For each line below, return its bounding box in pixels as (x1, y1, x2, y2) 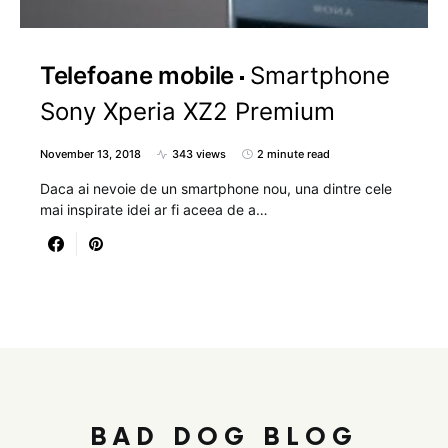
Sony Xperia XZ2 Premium (40, 97, 335, 127)
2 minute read (257, 147, 330, 162)
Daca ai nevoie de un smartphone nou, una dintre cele (40, 180, 392, 198)
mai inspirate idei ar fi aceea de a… (40, 201, 268, 219)
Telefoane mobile (40, 61, 235, 91)
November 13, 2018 (40, 147, 141, 162)
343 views (172, 147, 226, 162)
